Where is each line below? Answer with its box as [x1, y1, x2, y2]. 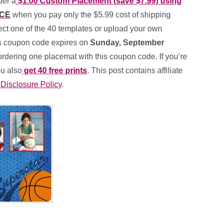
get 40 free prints [22, 66, 87, 75]
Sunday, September [90, 38, 164, 47]
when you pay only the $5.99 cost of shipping [10, 10, 171, 19]
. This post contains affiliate [87, 66, 183, 75]
